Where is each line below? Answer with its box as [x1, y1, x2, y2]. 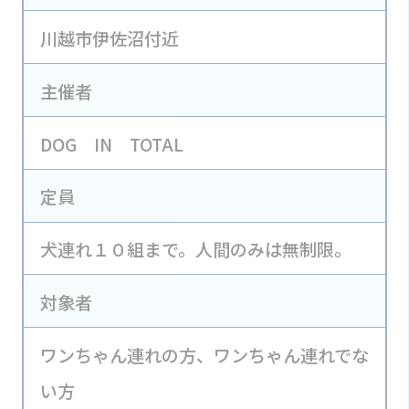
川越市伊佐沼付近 [39, 25, 179, 51]
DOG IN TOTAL [39, 131, 184, 157]
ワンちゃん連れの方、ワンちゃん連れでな [39, 342, 369, 369]
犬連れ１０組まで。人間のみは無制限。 [39, 236, 351, 263]
